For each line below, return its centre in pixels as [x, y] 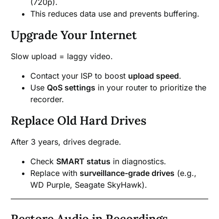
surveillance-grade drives [127, 173]
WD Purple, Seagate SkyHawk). [89, 185]
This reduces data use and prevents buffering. [115, 13]
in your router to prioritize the [151, 87]
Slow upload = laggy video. [62, 56]
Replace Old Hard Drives [79, 120]
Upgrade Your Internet [74, 35]
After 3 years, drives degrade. [66, 142]
